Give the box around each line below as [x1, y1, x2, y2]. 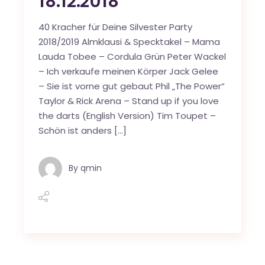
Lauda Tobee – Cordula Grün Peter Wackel [38, 50, 227, 63]
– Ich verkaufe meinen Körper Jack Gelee [38, 65, 219, 78]
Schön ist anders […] [38, 124, 127, 137]
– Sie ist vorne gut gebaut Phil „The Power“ [38, 80, 225, 93]
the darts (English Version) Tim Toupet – [38, 109, 216, 122]
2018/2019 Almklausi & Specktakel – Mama [38, 35, 221, 49]
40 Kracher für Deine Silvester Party [38, 21, 193, 34]
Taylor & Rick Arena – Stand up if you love [38, 95, 219, 108]
